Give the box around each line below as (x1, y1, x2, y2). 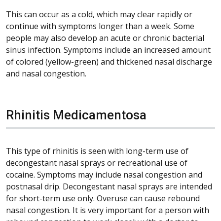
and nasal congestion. (6, 68, 86, 79)
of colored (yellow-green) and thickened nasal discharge (6, 56, 212, 67)
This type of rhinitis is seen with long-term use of (6, 145, 188, 156)
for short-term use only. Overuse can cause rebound (6, 192, 200, 204)
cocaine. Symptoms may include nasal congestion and (6, 169, 202, 180)
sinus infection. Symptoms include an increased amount (6, 44, 211, 55)
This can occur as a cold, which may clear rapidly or (6, 8, 192, 20)
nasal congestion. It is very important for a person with (6, 204, 209, 216)
